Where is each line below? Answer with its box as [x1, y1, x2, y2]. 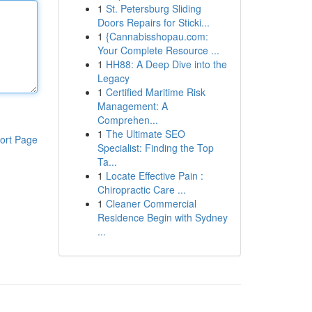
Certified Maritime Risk [105, 85, 205, 99]
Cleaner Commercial [105, 196, 196, 210]
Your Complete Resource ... [97, 43, 219, 57]
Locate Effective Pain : [105, 169, 203, 182]
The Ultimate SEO [105, 127, 185, 141]
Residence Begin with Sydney [97, 210, 228, 224]
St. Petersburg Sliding [105, 1, 201, 15]
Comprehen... [97, 113, 158, 127]
